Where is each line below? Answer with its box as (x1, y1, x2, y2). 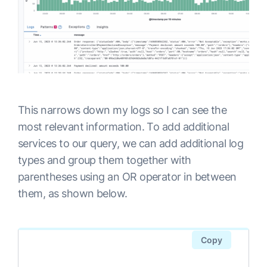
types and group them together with (18, 154, 191, 167)
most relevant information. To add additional (18, 120, 232, 133)
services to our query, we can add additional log (18, 137, 244, 150)
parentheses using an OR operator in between (18, 170, 237, 184)
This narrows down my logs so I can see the (18, 104, 227, 117)
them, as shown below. (18, 187, 128, 200)
